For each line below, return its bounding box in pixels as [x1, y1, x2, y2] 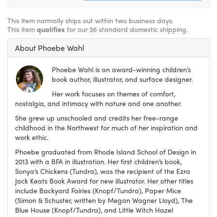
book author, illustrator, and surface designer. [52, 74, 193, 84]
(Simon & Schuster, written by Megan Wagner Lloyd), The [15, 195, 193, 205]
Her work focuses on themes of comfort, [52, 89, 175, 99]
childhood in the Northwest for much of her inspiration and [15, 123, 198, 133]
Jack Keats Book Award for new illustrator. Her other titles [15, 176, 193, 186]
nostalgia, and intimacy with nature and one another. [15, 98, 182, 108]
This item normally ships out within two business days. [7, 15, 173, 26]
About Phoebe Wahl [15, 42, 84, 54]
